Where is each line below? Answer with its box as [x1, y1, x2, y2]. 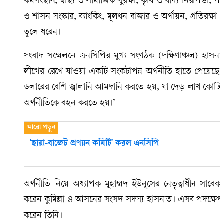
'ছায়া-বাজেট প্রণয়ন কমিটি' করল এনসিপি [30, 139, 159, 149]
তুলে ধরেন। [24, 27, 61, 38]
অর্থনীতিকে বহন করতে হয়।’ [24, 98, 115, 109]
